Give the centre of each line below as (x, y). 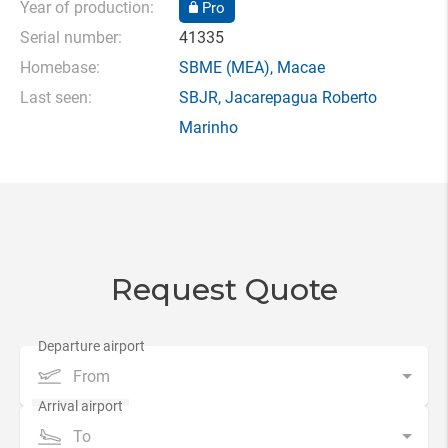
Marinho (208, 127)
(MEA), (249, 67)
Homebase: (60, 67)
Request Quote (224, 289)
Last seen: (56, 97)
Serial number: (71, 37)
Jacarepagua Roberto (299, 97)
